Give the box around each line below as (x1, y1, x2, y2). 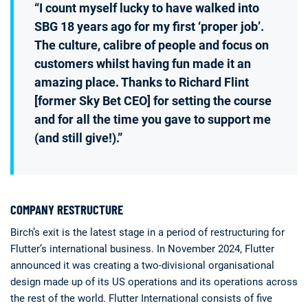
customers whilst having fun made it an (34, 56, 251, 71)
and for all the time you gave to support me (34, 112, 271, 126)
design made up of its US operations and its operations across (10, 276, 298, 288)
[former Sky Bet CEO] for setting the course (34, 93, 272, 108)
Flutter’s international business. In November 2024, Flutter (10, 243, 274, 255)
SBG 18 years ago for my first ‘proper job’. (34, 19, 264, 34)
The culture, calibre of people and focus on (34, 38, 269, 52)
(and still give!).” (34, 131, 122, 145)
